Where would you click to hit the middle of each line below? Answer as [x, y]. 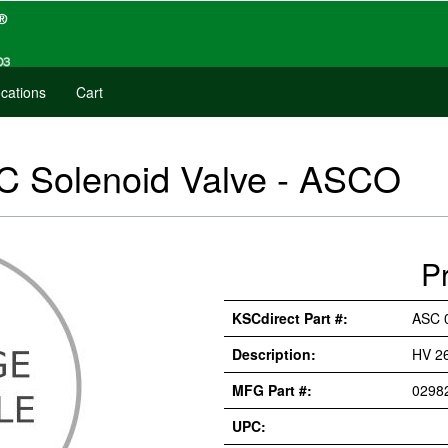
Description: [274, 354]
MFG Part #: [272, 390]
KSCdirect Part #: [290, 318]
